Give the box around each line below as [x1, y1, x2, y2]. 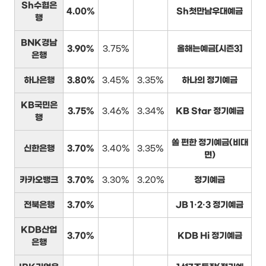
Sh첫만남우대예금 [176, 6, 243, 17]
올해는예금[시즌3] [177, 43, 242, 54]
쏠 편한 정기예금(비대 [171, 137, 248, 148]
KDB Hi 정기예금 [177, 230, 242, 241]
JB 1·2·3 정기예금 [176, 199, 243, 210]
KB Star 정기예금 [175, 106, 244, 116]
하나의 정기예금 [182, 75, 237, 85]
